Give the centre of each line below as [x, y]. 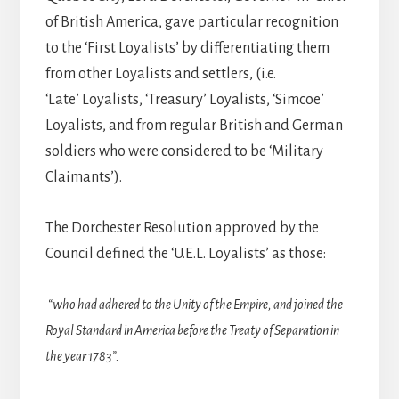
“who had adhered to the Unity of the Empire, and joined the [195, 305]
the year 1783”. [83, 357]
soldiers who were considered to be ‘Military [184, 152]
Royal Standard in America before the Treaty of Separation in [192, 331]
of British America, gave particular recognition [191, 23]
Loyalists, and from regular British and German [194, 126]
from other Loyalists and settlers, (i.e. [160, 74]
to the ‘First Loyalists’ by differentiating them [187, 49]
